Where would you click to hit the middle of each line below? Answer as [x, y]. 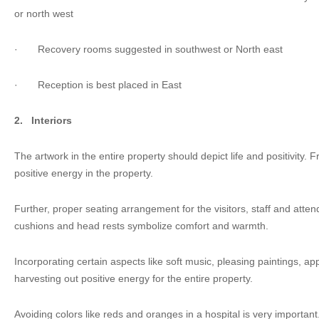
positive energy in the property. [84, 173]
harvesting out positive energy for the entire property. [134, 278]
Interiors [52, 120]
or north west [44, 14]
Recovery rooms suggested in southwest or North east [160, 49]
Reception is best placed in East [110, 85]
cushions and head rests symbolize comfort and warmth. [141, 226]
